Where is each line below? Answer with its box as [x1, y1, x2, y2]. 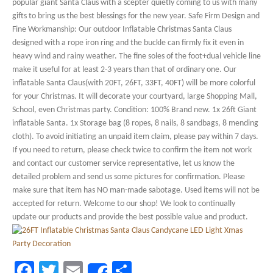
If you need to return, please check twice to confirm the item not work [12, 146, 252, 155]
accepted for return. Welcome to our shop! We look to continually [12, 199, 235, 208]
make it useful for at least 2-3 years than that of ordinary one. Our [12, 65, 236, 74]
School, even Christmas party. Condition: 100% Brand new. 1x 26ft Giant [12, 105, 257, 115]
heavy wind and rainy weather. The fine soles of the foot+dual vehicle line [12, 52, 261, 61]
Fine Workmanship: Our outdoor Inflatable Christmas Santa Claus [12, 25, 232, 34]
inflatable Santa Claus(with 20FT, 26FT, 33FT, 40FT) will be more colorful [12, 79, 255, 88]
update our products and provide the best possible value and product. [12, 213, 248, 222]
